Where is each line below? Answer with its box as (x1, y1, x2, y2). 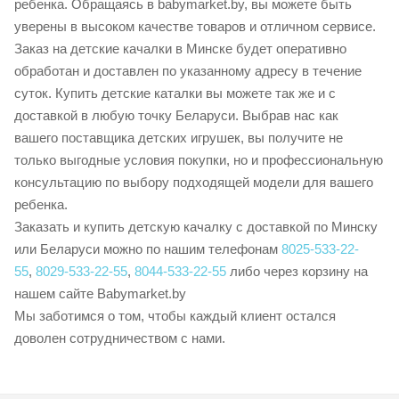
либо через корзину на (226, 264, 368, 279)
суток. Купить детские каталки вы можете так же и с (14, 85, 336, 101)
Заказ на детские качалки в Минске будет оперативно (14, 41, 346, 56)
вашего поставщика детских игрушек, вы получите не (14, 130, 343, 145)
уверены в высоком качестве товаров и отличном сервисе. (14, 19, 376, 34)
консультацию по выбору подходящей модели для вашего (14, 175, 373, 190)
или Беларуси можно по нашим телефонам (14, 241, 281, 256)
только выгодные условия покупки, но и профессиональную (14, 152, 383, 167)
